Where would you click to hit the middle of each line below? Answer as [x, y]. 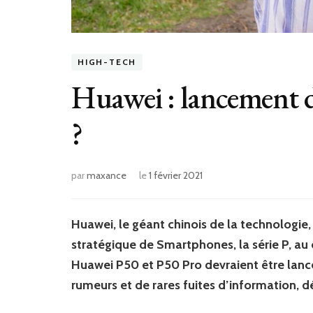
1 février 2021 [176, 175]
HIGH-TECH [107, 62]
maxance [107, 175]
